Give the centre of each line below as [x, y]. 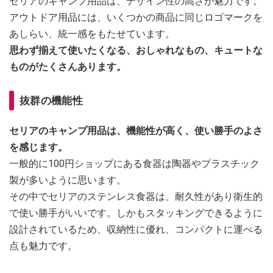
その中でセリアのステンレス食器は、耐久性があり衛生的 [136, 196]
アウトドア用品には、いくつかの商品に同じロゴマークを [136, 17]
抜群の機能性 [51, 100]
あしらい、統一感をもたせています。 [92, 34]
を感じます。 [38, 147]
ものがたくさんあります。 [68, 66]
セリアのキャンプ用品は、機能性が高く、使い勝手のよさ [136, 130]
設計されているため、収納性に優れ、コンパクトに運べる [136, 229]
